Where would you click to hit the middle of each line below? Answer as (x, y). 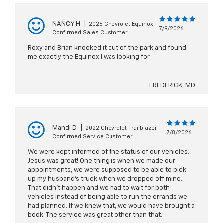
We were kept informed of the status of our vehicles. (109, 152)
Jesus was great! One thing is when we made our (102, 161)
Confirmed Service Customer (92, 137)
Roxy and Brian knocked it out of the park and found (107, 48)
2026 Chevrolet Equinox (121, 24)
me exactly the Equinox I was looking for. (89, 57)
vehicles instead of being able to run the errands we (108, 197)
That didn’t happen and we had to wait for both (99, 188)
